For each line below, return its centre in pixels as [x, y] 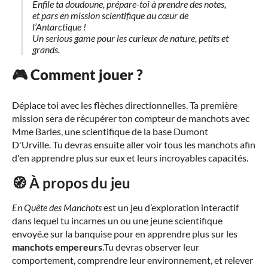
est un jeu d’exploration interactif [170, 207]
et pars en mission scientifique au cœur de [110, 15]
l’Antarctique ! [59, 27]
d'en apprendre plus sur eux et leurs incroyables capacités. [130, 158]
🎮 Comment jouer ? [77, 74]
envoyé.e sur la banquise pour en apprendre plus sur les [125, 234]
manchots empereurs [57, 247]
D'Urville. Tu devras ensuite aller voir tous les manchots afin [134, 144]
